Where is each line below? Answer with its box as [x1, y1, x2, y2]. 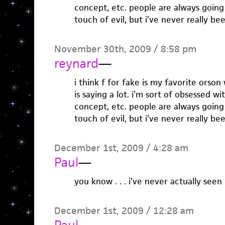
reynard [54, 55, 98, 71]
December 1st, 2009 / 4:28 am [54, 142, 188, 154]
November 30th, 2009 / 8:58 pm [54, 43, 196, 55]
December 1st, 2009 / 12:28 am [54, 204, 194, 217]
